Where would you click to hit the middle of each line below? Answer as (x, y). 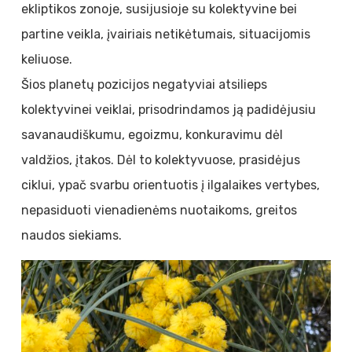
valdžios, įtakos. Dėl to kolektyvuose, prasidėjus (160, 160)
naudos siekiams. (71, 235)
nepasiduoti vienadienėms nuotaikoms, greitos (159, 210)
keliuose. (46, 59)
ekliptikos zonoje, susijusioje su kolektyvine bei (159, 9)
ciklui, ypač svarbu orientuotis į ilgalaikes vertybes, (170, 185)
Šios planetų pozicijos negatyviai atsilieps (144, 84)
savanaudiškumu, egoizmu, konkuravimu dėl (152, 135)
